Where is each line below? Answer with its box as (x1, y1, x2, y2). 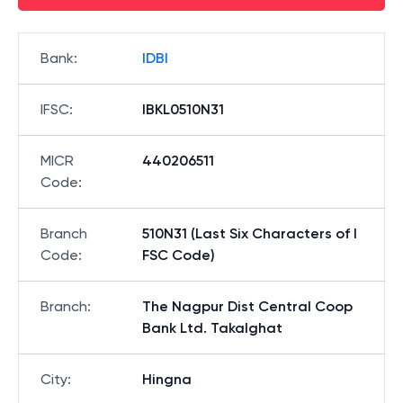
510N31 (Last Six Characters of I (142, 225, 357, 242)
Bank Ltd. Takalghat (142, 319, 282, 336)
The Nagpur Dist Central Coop (142, 298, 353, 315)
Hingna (142, 371, 192, 388)
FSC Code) (142, 246, 215, 264)
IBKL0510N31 (142, 101, 224, 118)
